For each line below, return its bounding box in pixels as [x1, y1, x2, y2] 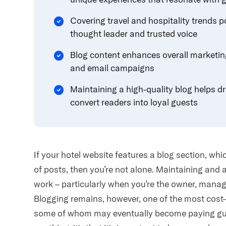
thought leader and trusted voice [70, 28, 198, 40]
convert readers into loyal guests [70, 96, 198, 108]
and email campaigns [70, 62, 155, 74]
